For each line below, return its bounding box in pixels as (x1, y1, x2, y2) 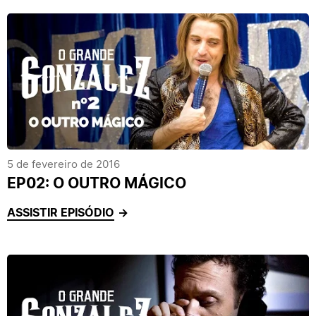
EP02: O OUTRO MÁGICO (7, 174, 186, 192)
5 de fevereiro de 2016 (7, 157, 120, 171)
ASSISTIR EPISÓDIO (7, 205, 114, 219)
